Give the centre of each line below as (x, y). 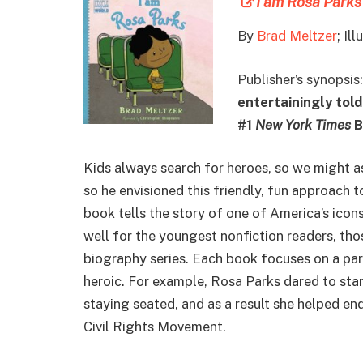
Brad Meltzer (297, 36)
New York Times (303, 124)
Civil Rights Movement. (155, 327)
